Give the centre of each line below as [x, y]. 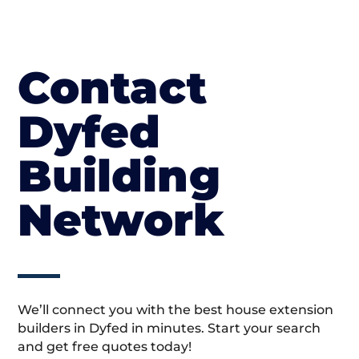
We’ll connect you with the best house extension [176, 309]
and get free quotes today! [105, 346]
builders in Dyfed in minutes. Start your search [169, 328]
